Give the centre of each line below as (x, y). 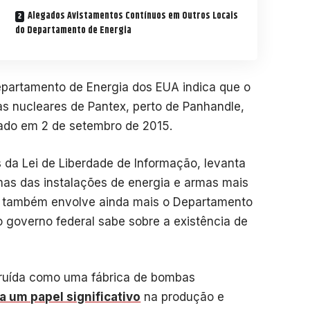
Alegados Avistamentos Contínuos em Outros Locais (133, 16)
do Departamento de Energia (74, 30)
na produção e (183, 297)
